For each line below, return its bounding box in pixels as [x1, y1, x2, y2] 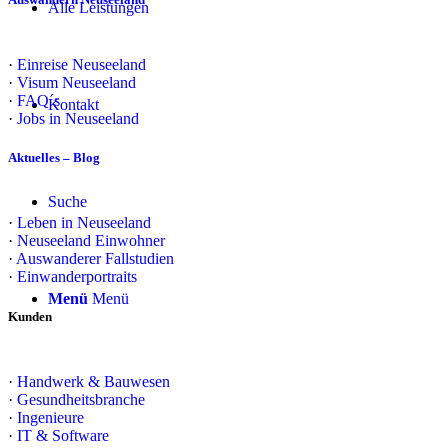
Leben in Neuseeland [17, 214, 151, 232]
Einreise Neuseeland [17, 56, 146, 73]
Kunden [8, 308, 52, 324]
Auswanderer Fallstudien [16, 250, 174, 268]
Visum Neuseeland [17, 74, 136, 91]
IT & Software [17, 426, 109, 444]
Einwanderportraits [17, 268, 137, 286]
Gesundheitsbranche [17, 390, 145, 408]
